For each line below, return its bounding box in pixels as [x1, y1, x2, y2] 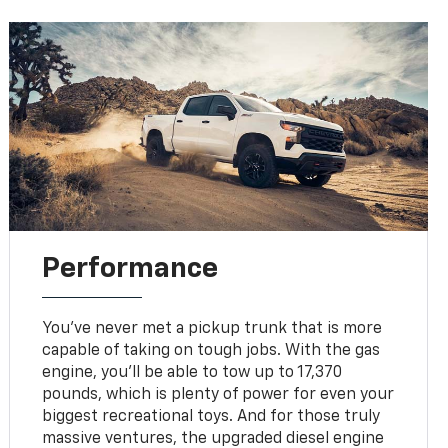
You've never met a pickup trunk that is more [42, 320, 383, 337]
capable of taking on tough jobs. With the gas [42, 342, 381, 359]
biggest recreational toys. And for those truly [42, 408, 381, 425]
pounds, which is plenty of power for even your [42, 386, 395, 403]
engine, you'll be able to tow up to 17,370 [42, 364, 343, 381]
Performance [42, 254, 219, 283]
